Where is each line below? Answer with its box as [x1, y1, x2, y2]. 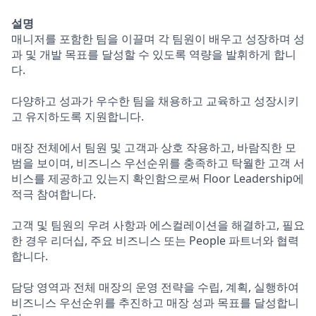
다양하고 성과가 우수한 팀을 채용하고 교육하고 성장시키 [11, 93, 299, 109]
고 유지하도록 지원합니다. [11, 109, 144, 124]
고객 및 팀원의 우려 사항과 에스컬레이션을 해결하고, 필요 [11, 217, 305, 233]
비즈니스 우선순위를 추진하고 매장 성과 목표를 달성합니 [11, 295, 299, 310]
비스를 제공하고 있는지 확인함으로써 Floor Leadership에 [11, 171, 304, 186]
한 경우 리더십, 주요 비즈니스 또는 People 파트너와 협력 [11, 233, 299, 248]
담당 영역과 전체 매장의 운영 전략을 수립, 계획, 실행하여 [11, 279, 299, 295]
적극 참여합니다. [11, 186, 96, 202]
